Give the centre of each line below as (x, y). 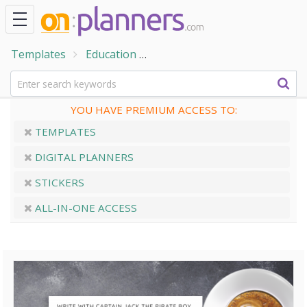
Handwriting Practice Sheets (229, 54)
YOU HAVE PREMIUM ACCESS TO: (153, 110)
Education (111, 54)
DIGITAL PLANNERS (83, 157)
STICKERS (58, 182)
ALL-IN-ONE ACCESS (85, 208)
